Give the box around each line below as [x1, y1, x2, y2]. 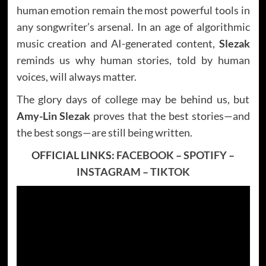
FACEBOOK [116, 148, 174, 161]
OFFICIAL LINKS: [31, 148, 116, 161]
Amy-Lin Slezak [16, 109, 91, 122]
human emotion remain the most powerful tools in [16, 3, 250, 17]
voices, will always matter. [16, 69, 137, 83]
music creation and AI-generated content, [16, 36, 219, 50]
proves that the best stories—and [90, 109, 250, 122]
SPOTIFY [183, 148, 227, 161]
